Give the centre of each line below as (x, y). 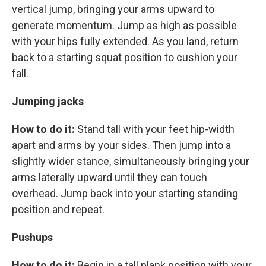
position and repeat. (58, 209)
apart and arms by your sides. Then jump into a (121, 145)
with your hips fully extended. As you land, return (125, 41)
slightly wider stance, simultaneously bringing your (131, 161)
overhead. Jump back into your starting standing (125, 193)
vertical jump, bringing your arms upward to (113, 9)
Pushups (32, 237)
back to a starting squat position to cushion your (125, 57)
